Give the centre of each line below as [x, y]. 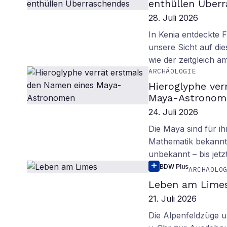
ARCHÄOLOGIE [173, 71]
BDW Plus [174, 166]
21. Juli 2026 [173, 199]
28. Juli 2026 [174, 18]
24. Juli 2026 [174, 112]
